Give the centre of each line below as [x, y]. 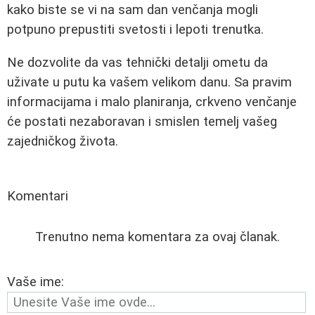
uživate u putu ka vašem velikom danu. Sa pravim [149, 82]
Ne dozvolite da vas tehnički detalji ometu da [137, 62]
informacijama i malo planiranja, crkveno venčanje [152, 102]
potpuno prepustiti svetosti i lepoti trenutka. [135, 30]
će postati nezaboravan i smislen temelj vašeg [142, 121]
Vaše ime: [36, 282]
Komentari [38, 196]
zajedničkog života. [63, 141]
